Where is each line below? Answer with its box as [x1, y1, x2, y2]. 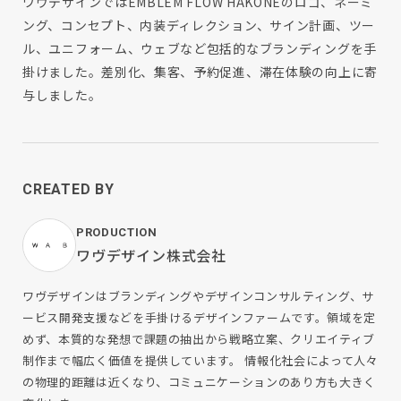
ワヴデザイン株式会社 [76, 244, 226, 267]
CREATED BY [22, 180, 115, 198]
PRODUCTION [76, 226, 158, 240]
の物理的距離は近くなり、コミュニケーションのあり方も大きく [22, 372, 376, 390]
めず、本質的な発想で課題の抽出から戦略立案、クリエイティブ [22, 329, 375, 347]
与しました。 [22, 85, 102, 104]
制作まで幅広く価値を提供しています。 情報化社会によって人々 [22, 351, 379, 369]
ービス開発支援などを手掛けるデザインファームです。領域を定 [22, 308, 376, 326]
